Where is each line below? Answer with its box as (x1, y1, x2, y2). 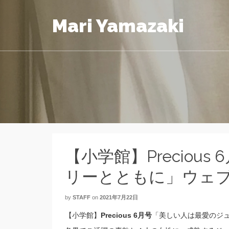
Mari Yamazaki (52, 15, 184, 36)
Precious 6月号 (101, 211, 152, 219)
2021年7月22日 (100, 194, 138, 200)
